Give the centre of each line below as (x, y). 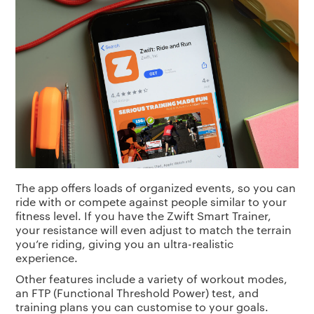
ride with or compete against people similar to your (151, 202)
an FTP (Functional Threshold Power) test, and (137, 293)
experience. (47, 258)
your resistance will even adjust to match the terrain (154, 230)
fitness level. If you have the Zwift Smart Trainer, (144, 216)
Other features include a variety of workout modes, (152, 279)
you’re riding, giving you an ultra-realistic (125, 244)
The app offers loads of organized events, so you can (156, 188)
